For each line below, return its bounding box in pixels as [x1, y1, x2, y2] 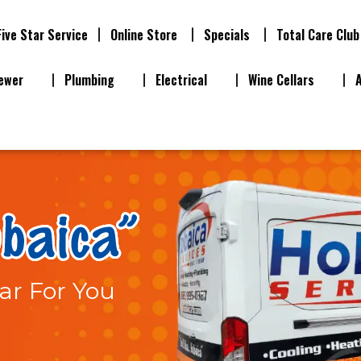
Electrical [156, 70, 207, 90]
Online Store [110, 25, 178, 44]
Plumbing [64, 70, 114, 90]
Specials [204, 25, 251, 44]
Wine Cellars [248, 70, 314, 90]
